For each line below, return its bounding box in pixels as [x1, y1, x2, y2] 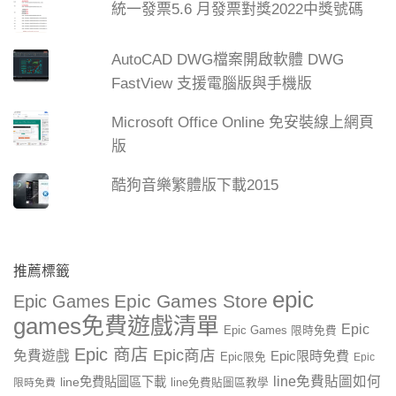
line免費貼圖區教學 [171, 376, 269, 389]
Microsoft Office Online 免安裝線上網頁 [111, 113, 375, 131]
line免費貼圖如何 [273, 373, 381, 389]
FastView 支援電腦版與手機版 [111, 75, 313, 93]
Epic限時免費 [270, 347, 349, 363]
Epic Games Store [114, 290, 268, 311]
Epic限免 [220, 350, 266, 363]
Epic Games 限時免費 [224, 324, 337, 337]
